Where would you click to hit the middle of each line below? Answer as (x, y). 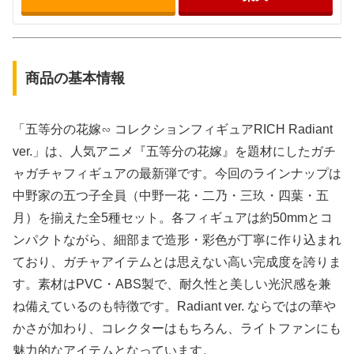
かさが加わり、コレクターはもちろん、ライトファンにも (177, 329)
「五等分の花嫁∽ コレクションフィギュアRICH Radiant (173, 130)
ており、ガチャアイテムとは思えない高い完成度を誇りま (177, 262)
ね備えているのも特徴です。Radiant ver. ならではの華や (174, 307)
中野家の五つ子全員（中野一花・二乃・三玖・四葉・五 (171, 196)
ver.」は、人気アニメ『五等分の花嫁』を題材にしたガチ (174, 152)
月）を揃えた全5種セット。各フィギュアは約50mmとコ (173, 218)
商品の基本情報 (75, 79)
